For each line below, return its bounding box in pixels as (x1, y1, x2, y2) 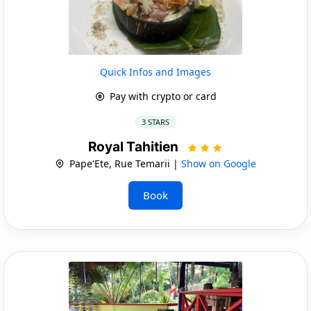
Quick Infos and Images (100, 65, 211, 78)
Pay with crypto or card (106, 89, 217, 103)
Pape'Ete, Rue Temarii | (67, 156, 181, 170)
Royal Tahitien (88, 138, 181, 155)
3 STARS (142, 116, 169, 127)
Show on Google (181, 156, 256, 170)
